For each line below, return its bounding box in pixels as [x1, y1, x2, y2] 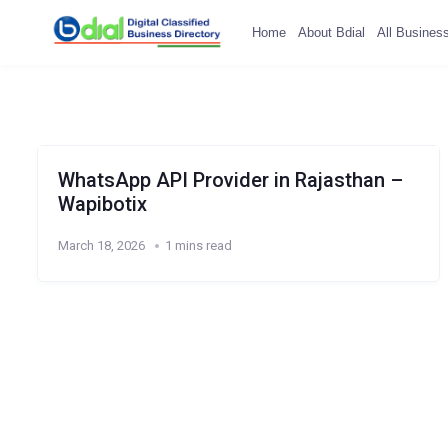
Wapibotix [57, 192, 147, 216]
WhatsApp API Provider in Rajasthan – [57, 168, 403, 192]
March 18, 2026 [57, 238, 145, 253]
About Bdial [297, 24, 365, 40]
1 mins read [164, 238, 232, 253]
